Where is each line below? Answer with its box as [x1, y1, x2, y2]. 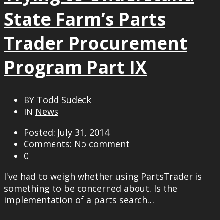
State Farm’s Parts [4, 6, 165, 31]
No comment [74, 137, 130, 150]
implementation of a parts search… [4, 193, 154, 206]
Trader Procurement [4, 30, 187, 55]
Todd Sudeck [37, 93, 91, 106]
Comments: [24, 137, 74, 150]
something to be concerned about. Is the [4, 182, 177, 194]
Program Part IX [4, 55, 147, 79]
